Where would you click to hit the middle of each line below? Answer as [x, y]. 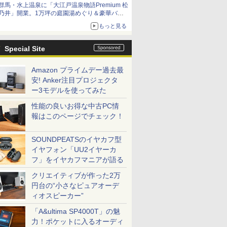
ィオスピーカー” [58, 196]
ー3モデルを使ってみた [69, 90]
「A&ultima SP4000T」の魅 [76, 211]
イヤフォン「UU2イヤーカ [74, 149]
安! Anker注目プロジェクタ [75, 80]
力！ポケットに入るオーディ [78, 221]
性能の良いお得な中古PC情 [75, 106]
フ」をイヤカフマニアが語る [78, 160]
